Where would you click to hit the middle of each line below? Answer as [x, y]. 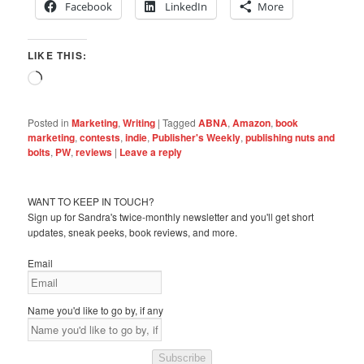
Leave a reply [151, 152]
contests [100, 137]
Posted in [49, 122]
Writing [139, 122]
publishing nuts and [290, 137]
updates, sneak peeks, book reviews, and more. [133, 232]
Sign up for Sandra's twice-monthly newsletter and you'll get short [171, 216]
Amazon [252, 122]
